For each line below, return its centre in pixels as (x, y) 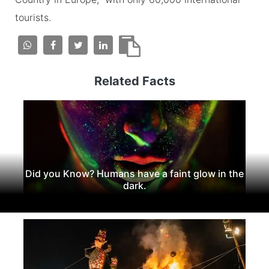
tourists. (33, 17)
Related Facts (134, 81)
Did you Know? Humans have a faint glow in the (134, 173)
